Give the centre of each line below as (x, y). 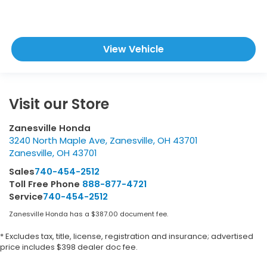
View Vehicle (133, 49)
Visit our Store (59, 104)
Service (26, 196)
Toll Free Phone (46, 184)
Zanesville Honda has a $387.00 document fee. (89, 214)
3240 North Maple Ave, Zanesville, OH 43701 (103, 140)
